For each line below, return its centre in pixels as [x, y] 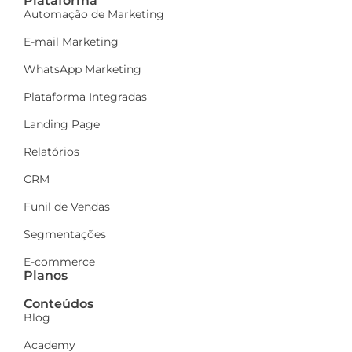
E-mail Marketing [71, 42]
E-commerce [59, 262]
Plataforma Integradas [85, 97]
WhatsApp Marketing [82, 70]
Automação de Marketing [94, 15]
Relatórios [51, 152]
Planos [46, 276]
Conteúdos [59, 304]
